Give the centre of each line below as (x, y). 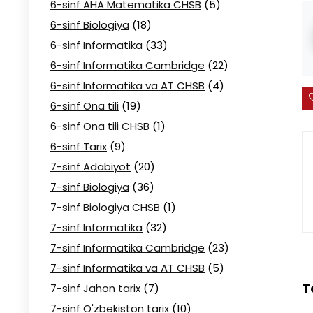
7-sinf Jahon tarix (95, 288)
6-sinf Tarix (79, 146)
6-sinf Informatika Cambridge (128, 65)
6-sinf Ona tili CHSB (100, 126)
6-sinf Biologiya (90, 25)
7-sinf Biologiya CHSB (105, 207)
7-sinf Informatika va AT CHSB (128, 268)
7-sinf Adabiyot (90, 167)
